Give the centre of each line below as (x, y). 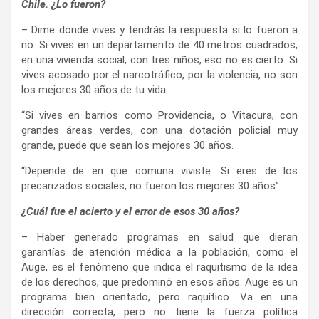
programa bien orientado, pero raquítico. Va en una (159, 297)
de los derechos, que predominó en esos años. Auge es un (159, 282)
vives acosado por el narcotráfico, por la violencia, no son (159, 74)
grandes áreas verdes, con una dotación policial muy (159, 130)
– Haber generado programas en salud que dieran (159, 237)
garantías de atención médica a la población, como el (159, 252)
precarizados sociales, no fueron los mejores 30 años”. (151, 185)
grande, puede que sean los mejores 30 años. (127, 145)
